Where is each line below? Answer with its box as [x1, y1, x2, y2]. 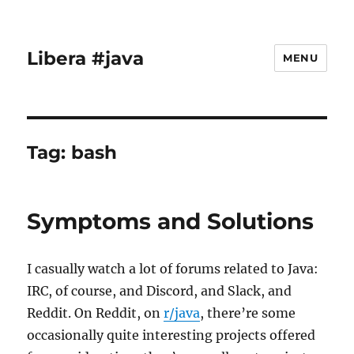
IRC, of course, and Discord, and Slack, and [27, 283, 292, 299]
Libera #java [27, 47, 145, 70]
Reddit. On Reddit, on [27, 305, 164, 321]
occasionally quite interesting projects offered [27, 327, 316, 343]
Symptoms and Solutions [27, 208, 314, 235]
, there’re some [200, 305, 296, 321]
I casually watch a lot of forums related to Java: [27, 261, 319, 277]
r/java [164, 305, 201, 321]
